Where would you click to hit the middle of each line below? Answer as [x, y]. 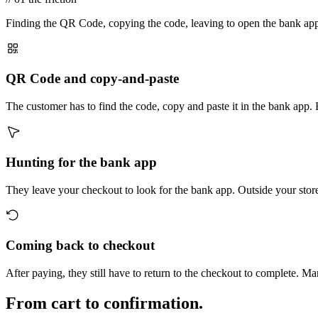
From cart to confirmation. [104, 303]
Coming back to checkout [80, 246]
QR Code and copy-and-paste [92, 79]
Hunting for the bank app [81, 162]
